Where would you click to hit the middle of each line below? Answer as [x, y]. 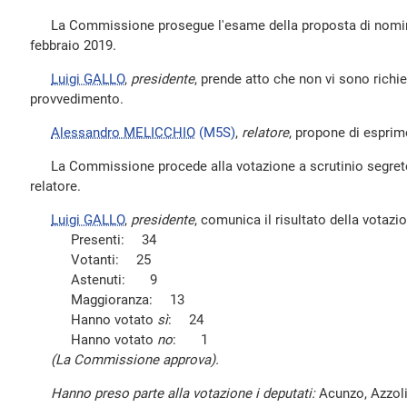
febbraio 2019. [73, 45]
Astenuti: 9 [114, 280]
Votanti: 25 [111, 260]
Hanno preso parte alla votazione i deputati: [183, 393]
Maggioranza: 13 [128, 300]
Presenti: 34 [114, 240]
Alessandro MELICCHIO [123, 133]
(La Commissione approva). [124, 360]
